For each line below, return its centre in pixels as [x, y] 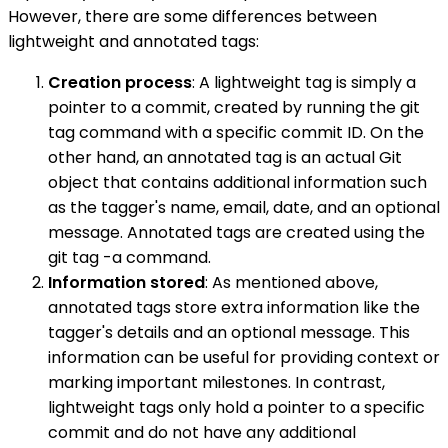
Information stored [126, 283]
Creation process [120, 83]
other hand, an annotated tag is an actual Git [225, 158]
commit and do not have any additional [202, 433]
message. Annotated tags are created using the [236, 233]
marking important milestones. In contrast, [216, 383]
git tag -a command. [129, 258]
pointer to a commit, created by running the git [234, 108]
